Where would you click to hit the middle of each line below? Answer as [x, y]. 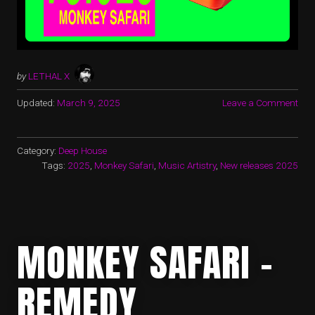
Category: [38, 150]
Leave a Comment [260, 103]
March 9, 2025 [89, 103]
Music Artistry [187, 165]
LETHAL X [49, 76]
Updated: [36, 103]
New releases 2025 [259, 165]
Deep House [83, 150]
